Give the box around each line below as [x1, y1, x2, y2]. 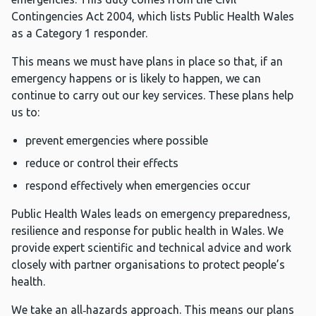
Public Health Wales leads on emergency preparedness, [11, 207, 291, 221]
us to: [11, 106, 39, 119]
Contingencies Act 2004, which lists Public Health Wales [11, 10, 294, 23]
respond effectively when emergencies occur [25, 179, 250, 193]
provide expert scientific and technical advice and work [11, 241, 291, 255]
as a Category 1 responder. [11, 27, 147, 40]
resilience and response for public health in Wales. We [11, 224, 284, 238]
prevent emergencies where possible [25, 134, 208, 147]
